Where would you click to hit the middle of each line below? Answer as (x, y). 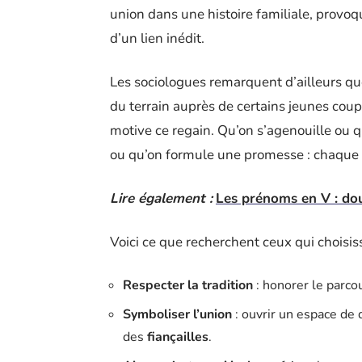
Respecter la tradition (188, 285)
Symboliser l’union (177, 314)
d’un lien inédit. (157, 38)
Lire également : (161, 198)
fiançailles (178, 337)
